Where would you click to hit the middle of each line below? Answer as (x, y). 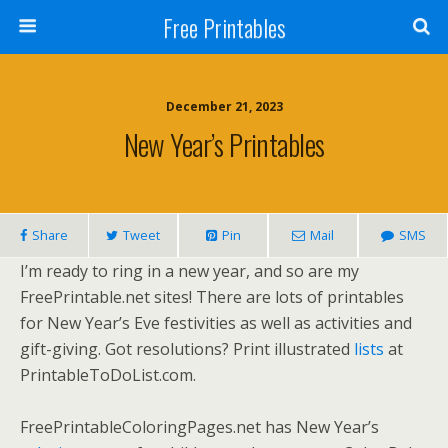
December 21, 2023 (224, 106)
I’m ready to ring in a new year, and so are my (189, 271)
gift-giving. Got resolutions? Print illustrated (187, 349)
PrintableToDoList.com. (108, 375)
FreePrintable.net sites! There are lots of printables (212, 297)
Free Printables (224, 27)
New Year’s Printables (224, 144)
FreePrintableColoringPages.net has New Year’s (199, 427)
